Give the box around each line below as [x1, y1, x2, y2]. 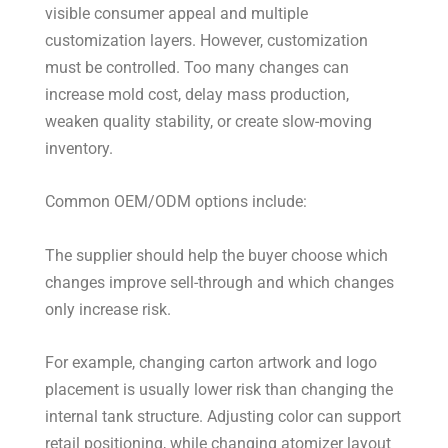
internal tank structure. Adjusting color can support [45, 406, 402, 426]
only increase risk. [45, 299, 172, 319]
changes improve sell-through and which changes [45, 272, 395, 292]
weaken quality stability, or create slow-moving [45, 112, 373, 132]
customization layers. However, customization [45, 31, 369, 51]
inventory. [45, 139, 114, 159]
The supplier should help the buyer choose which [45, 245, 389, 265]
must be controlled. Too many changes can [45, 58, 350, 78]
